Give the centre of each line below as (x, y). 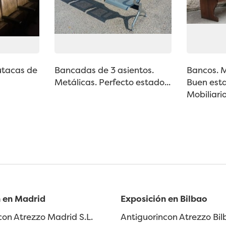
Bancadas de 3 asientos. (104, 70)
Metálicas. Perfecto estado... (112, 82)
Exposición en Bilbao (164, 198)
